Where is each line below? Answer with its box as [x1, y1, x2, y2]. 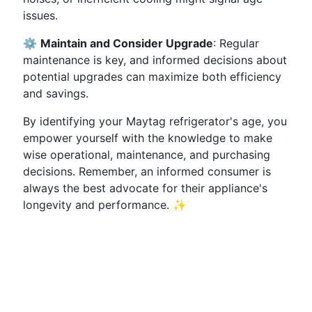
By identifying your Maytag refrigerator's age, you [23, 114, 287, 128]
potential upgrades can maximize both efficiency [23, 70, 281, 84]
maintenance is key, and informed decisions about [23, 53, 287, 67]
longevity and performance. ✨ [23, 198, 187, 212]
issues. [23, 8, 58, 22]
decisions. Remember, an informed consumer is [23, 164, 271, 178]
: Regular [213, 36, 259, 50]
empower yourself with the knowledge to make [23, 131, 272, 145]
